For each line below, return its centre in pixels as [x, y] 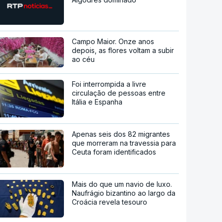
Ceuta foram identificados [114, 152]
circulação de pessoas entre [119, 93]
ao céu [83, 59]
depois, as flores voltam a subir [123, 50]
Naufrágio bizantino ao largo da [124, 193]
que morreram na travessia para [124, 143]
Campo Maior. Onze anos [113, 41]
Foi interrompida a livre [109, 84]
